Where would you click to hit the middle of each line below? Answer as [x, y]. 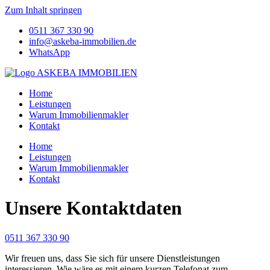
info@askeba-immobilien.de [83, 41]
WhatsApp [49, 52]
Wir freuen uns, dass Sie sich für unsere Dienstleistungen [112, 258]
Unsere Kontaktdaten [93, 208]
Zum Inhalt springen [43, 10]
